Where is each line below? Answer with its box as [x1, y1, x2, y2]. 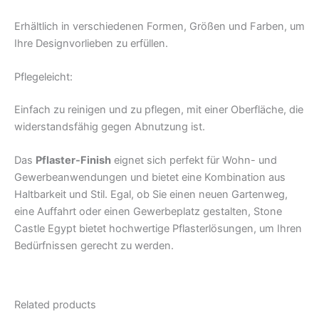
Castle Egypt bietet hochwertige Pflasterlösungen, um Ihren [14, 222, 302, 236]
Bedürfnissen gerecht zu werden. [14, 239, 174, 253]
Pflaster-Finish [36, 154, 111, 167]
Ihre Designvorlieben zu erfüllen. [14, 36, 168, 50]
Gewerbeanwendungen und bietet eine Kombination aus [14, 171, 286, 184]
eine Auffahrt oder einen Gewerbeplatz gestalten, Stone [14, 205, 282, 219]
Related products [14, 298, 96, 311]
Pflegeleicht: [14, 70, 73, 83]
